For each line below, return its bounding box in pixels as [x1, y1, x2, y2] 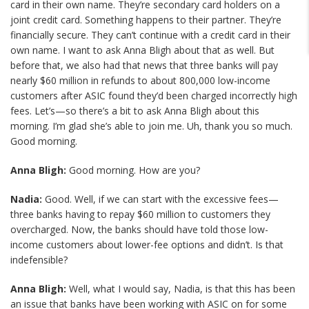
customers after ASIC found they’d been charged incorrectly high [10, 89, 297, 102]
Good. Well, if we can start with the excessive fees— [42, 192, 279, 206]
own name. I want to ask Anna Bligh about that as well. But [10, 43, 275, 57]
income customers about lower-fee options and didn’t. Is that [10, 238, 283, 251]
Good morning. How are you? [66, 163, 200, 177]
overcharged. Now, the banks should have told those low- [10, 223, 268, 236]
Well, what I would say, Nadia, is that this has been [66, 282, 295, 295]
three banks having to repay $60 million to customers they [10, 208, 270, 221]
